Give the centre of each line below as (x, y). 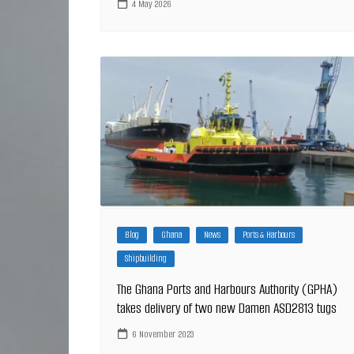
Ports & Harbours (269, 234)
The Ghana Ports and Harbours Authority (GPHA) (227, 289)
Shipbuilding (146, 258)
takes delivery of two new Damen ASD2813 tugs (227, 308)
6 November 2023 (163, 334)
